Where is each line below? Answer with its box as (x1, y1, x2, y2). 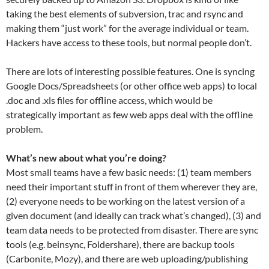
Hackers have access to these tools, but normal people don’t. (6, 37, 252, 48)
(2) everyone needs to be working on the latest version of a (6, 195, 245, 207)
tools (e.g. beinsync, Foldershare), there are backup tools (6, 238, 235, 250)
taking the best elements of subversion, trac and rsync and (6, 8, 243, 19)
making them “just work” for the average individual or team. (6, 22, 249, 34)
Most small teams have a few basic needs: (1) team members (6, 166, 252, 178)
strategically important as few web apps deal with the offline (6, 109, 253, 120)
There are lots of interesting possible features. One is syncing (6, 65, 255, 77)
